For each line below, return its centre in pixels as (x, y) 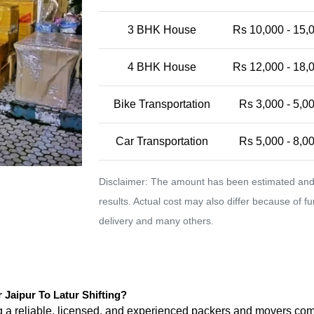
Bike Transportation (162, 104)
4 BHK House (162, 67)
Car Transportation (162, 141)
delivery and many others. (156, 221)
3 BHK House (162, 30)
